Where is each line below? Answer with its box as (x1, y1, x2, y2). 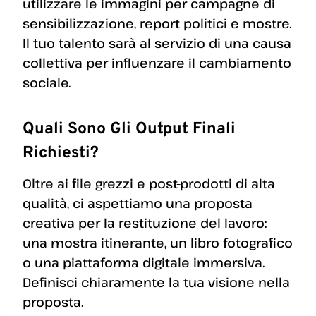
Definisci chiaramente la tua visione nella (23, 274, 290, 291)
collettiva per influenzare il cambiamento (23, 54, 291, 71)
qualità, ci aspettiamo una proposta (23, 195, 253, 212)
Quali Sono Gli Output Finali (23, 119, 236, 140)
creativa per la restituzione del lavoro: (23, 214, 267, 232)
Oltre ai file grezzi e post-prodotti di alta (23, 175, 275, 193)
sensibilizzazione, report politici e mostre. (23, 14, 291, 32)
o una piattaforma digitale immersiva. (23, 254, 265, 272)
